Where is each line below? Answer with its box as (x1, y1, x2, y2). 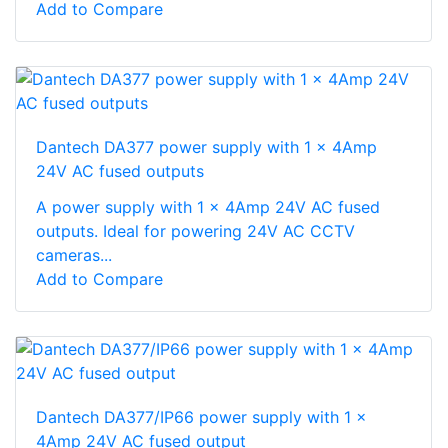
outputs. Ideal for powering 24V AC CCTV (36, 220, 355, 241)
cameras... (36, 244, 112, 265)
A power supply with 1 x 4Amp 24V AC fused (36, 196, 380, 217)
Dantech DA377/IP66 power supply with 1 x (36, 406, 367, 427)
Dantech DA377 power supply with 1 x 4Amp (36, 136, 377, 157)
